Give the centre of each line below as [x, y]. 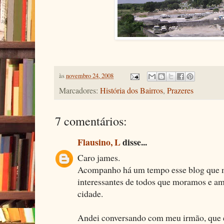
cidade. [90, 194]
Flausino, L [99, 142]
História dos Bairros [131, 91]
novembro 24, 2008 [90, 76]
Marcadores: [79, 91]
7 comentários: [91, 121]
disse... [134, 142]
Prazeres [180, 91]
